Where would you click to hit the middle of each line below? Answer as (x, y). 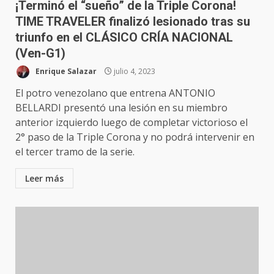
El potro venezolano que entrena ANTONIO (115, 93)
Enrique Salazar (65, 71)
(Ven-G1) (40, 53)
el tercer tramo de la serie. (75, 152)
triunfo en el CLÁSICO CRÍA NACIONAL (124, 37)
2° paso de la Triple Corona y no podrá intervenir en (135, 137)
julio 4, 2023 (134, 71)
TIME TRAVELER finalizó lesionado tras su (133, 21)
